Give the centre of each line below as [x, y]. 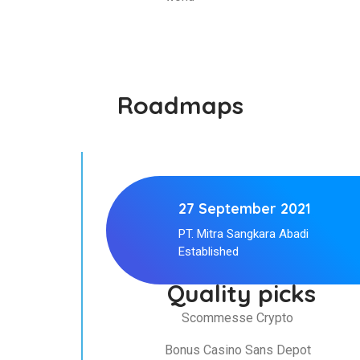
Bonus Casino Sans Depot [237, 350]
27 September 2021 [245, 208]
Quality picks [242, 293]
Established [209, 251]
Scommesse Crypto [238, 317]
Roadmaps [180, 105]
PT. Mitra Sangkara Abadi [243, 233]
